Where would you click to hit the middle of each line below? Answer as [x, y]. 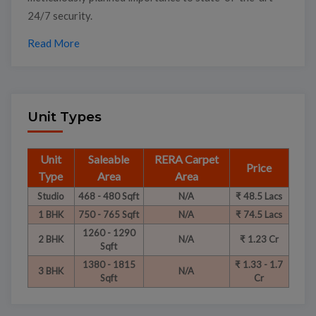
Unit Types [64, 117]
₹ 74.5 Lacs [259, 215]
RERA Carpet [186, 159]
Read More [53, 43]
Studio [51, 196]
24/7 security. [60, 15]
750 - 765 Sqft [109, 215]
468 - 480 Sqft [109, 196]
